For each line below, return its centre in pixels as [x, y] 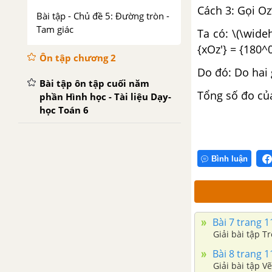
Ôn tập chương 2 [78, 58]
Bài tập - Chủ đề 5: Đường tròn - [103, 16]
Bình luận [229, 158]
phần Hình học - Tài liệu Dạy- [105, 97]
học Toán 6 [64, 110]
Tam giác [55, 29]
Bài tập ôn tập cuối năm [94, 83]
